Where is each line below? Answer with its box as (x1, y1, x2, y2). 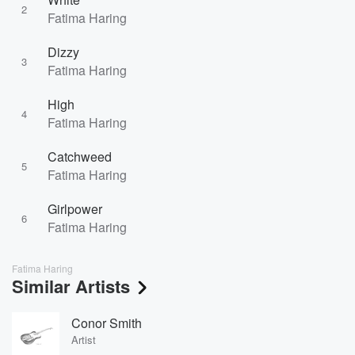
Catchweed (48, 147, 112, 166)
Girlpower (48, 200, 102, 218)
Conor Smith (71, 313, 142, 332)
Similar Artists (12, 273, 130, 299)
